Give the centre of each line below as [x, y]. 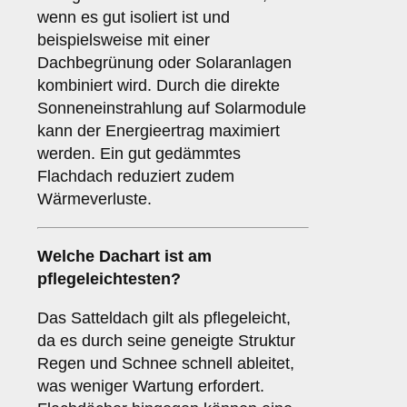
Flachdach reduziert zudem [136, 177]
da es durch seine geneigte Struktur [166, 341]
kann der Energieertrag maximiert [159, 131]
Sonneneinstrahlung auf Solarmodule [172, 109]
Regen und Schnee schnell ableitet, [166, 364]
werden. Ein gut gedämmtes [139, 154]
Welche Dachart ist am [124, 257]
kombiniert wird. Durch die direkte [159, 86]
